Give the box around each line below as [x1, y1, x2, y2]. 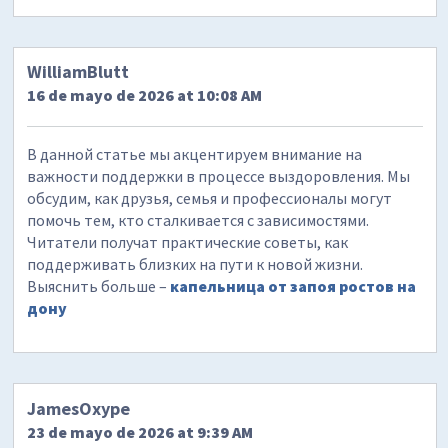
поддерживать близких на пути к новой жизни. [27, 254, 364, 275]
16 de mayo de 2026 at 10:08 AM [27, 85, 263, 106]
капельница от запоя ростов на [170, 276, 417, 297]
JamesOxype [27, 396, 131, 420]
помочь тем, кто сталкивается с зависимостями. [27, 210, 370, 231]
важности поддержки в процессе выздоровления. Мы [27, 166, 411, 187]
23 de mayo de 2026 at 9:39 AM [27, 421, 254, 442]
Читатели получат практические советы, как [27, 232, 349, 253]
